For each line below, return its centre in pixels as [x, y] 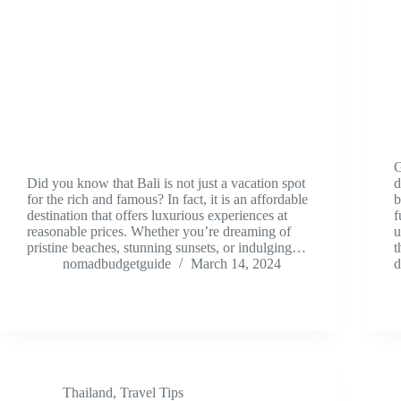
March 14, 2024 [236, 264]
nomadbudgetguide [117, 264]
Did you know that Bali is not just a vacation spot [166, 183]
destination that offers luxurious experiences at [157, 216]
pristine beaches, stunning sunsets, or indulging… [166, 248]
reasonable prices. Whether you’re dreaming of [159, 232]
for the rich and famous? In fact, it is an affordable [167, 200]
